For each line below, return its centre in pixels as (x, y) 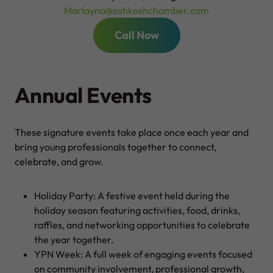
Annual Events (83, 95)
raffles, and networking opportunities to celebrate (142, 225)
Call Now (136, 35)
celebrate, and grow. (59, 162)
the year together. (74, 240)
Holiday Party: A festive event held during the (132, 196)
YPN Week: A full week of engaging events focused (143, 254)
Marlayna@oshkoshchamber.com (136, 11)
